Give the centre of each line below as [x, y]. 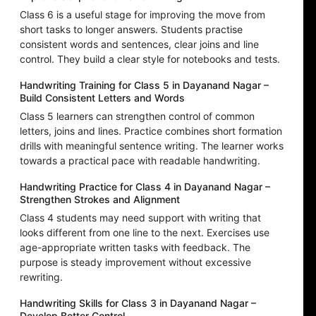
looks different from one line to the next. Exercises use [145, 233]
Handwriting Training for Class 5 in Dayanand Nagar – [144, 85]
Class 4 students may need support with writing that [140, 218]
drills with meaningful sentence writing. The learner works [152, 146]
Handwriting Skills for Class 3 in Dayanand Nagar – [138, 303]
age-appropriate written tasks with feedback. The [135, 248]
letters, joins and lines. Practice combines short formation [151, 131]
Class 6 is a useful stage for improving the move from [142, 15]
